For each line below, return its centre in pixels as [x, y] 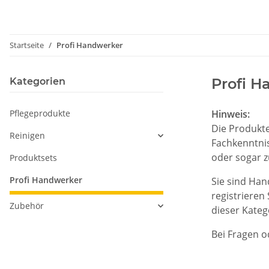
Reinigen [27, 136]
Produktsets [33, 158]
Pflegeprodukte [40, 113]
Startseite [27, 45]
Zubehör [27, 206]
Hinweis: [231, 114]
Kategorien [38, 82]
